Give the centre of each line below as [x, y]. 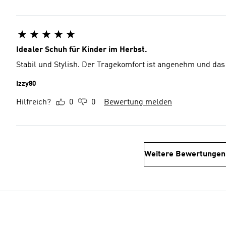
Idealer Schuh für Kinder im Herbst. [82, 50]
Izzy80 [26, 84]
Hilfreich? [34, 102]
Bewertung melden [138, 102]
